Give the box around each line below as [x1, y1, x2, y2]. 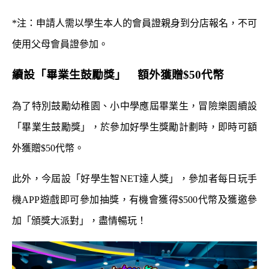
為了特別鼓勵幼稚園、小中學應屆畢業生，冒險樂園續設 [12, 100, 257, 111]
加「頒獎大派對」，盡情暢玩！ [12, 215, 147, 226]
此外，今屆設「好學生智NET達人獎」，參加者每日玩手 [12, 173, 257, 184]
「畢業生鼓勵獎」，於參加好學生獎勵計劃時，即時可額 [12, 121, 257, 132]
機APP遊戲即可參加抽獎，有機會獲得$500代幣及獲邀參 [12, 194, 257, 205]
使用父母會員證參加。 [12, 38, 108, 49]
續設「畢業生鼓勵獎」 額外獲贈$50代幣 [12, 68, 224, 81]
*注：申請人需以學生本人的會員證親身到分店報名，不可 [12, 17, 257, 28]
